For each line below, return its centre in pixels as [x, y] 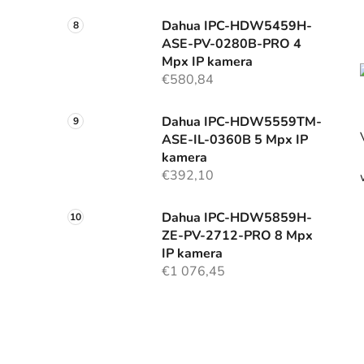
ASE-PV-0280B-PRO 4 [232, 44]
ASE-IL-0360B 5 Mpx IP [235, 140]
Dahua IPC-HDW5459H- [237, 26]
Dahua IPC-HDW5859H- [237, 218]
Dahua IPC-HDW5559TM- [242, 122]
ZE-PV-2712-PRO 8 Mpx [237, 236]
